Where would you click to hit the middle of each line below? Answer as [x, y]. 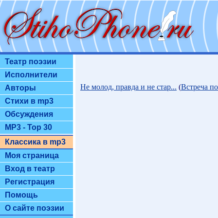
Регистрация [30, 182]
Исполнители [31, 75]
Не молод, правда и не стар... [128, 87]
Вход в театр [30, 169]
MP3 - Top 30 [28, 127]
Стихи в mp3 [29, 101]
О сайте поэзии [35, 208]
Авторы [20, 88]
